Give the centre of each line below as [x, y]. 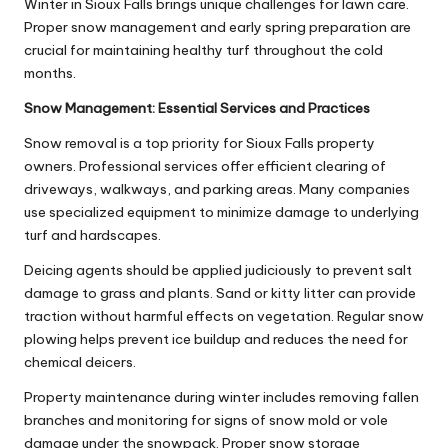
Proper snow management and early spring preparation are [217, 26]
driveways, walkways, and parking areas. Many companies [217, 188]
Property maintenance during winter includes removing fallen [221, 396]
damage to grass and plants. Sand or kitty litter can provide [220, 292]
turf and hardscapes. [92, 234]
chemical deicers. [80, 361]
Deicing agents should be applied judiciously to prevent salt [218, 269]
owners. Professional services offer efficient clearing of [205, 165]
